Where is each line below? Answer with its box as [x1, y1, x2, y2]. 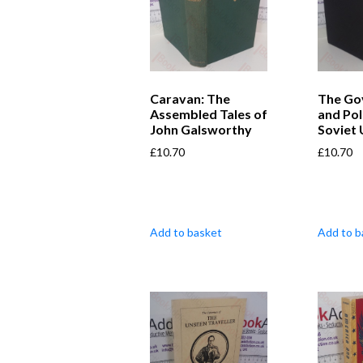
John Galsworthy [150, 121, 252, 137]
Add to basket [150, 224, 222, 239]
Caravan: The [150, 90, 230, 106]
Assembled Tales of [150, 105, 267, 122]
